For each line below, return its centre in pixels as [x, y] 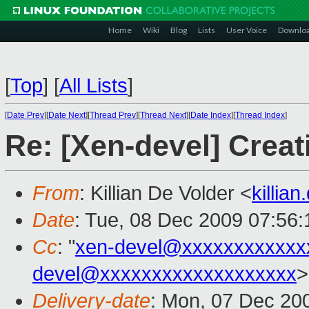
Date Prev [26, 115]
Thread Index [260, 115]
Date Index [211, 115]
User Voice [247, 30]
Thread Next [163, 115]
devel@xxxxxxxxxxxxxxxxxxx [165, 274]
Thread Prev [113, 115]
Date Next [67, 115]
